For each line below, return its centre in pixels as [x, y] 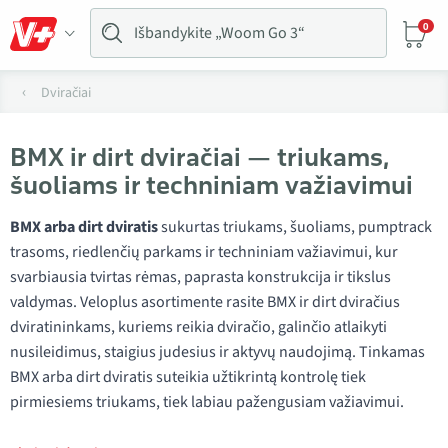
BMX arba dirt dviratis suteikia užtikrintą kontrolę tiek [188, 377]
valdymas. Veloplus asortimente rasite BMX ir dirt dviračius [205, 302]
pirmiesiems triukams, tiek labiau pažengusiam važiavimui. [207, 402]
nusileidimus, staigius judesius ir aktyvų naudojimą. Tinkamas [217, 352]
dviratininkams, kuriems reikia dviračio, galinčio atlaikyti [198, 327]
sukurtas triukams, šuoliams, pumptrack [295, 227]
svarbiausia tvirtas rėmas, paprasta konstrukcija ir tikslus [200, 277]
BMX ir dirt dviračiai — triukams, [199, 157]
